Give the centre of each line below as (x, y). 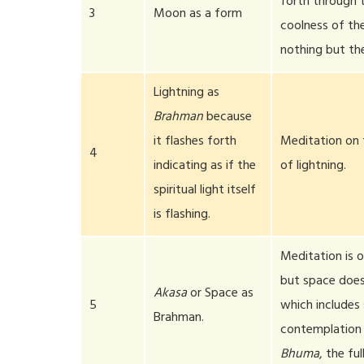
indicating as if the (205, 167)
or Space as (221, 294)
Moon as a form (198, 15)
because (228, 118)
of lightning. (314, 167)
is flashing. (182, 215)
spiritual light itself (205, 191)
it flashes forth (195, 142)
